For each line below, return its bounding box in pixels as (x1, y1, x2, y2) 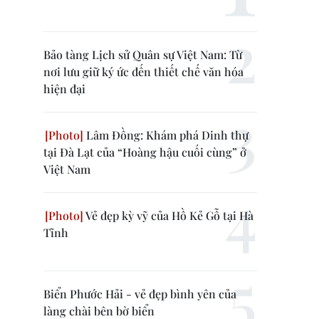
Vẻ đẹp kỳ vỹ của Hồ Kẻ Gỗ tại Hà (83, 208, 253, 223)
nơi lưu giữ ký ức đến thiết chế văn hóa (43, 64, 244, 79)
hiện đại (43, 81, 85, 96)
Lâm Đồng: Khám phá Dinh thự (83, 127, 249, 142)
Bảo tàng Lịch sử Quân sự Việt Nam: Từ (43, 47, 242, 62)
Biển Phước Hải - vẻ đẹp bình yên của (43, 286, 236, 301)
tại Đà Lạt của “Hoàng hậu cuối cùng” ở (43, 145, 246, 159)
